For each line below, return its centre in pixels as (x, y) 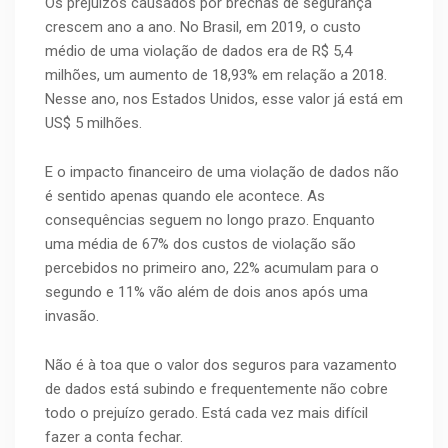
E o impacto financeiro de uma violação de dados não (222, 172)
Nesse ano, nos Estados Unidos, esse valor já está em (224, 99)
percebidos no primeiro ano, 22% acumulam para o (212, 268)
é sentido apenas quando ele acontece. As (185, 196)
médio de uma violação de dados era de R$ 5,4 (198, 51)
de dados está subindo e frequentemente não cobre (216, 389)
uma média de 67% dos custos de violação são (200, 244)
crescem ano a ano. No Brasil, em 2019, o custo (203, 27)
